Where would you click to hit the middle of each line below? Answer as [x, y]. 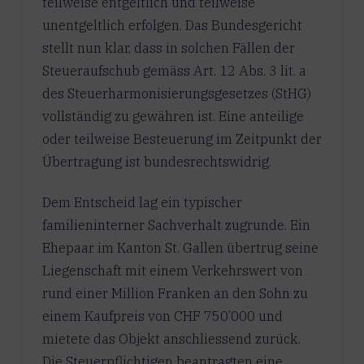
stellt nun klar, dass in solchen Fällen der [168, 48]
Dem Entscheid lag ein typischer [142, 202]
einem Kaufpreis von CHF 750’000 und [162, 316]
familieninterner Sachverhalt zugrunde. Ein [176, 225]
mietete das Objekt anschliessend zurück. [171, 338]
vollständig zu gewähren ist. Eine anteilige [173, 116]
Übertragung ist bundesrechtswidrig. [156, 161]
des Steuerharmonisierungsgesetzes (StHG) [176, 93]
